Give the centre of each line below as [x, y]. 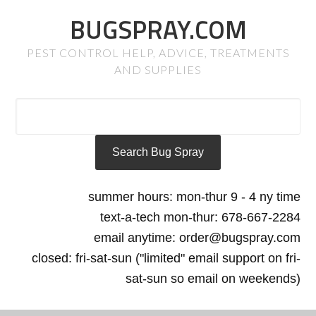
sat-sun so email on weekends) [213, 279]
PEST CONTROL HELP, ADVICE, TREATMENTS [158, 53]
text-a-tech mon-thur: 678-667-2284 [200, 217]
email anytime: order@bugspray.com [197, 238]
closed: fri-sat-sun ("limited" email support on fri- [166, 258]
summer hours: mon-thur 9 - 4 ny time [194, 197]
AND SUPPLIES [158, 69]
